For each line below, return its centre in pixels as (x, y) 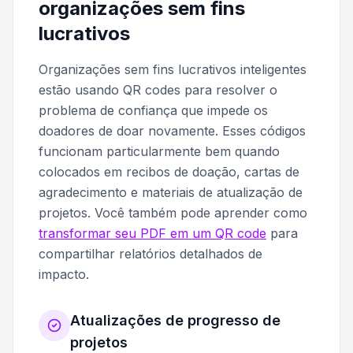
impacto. (64, 275)
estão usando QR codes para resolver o (158, 90)
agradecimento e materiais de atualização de (171, 193)
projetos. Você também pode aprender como (173, 213)
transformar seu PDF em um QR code (152, 234)
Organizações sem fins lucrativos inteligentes (173, 70)
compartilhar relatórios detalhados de (150, 254)
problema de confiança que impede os (153, 111)
